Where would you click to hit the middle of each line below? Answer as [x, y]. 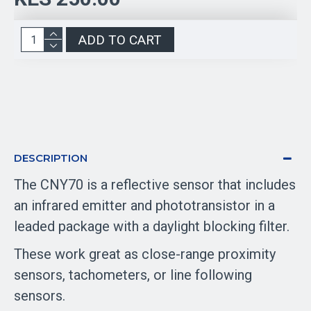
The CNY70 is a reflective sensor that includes [155, 185]
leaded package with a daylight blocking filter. [152, 226]
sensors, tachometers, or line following [133, 275]
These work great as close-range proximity [145, 254]
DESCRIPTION [51, 158]
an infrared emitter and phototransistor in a [144, 205]
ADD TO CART [120, 40]
